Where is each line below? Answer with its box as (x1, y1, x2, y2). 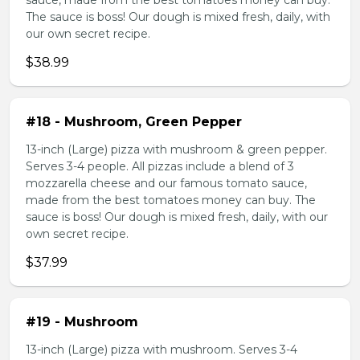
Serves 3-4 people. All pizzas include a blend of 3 (26, 159, 294, 174)
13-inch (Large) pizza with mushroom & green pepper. (26, 142, 327, 157)
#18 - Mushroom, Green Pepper (26, 114, 242, 129)
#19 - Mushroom (26, 314, 138, 329)
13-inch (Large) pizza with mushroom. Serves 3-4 (26, 342, 297, 357)
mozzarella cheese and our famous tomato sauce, (26, 176, 307, 190)
